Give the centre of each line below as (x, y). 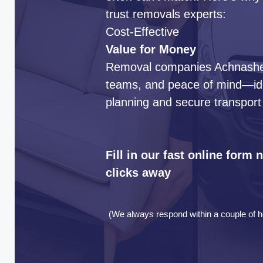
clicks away (138, 172)
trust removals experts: (166, 14)
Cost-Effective (142, 31)
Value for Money (151, 49)
